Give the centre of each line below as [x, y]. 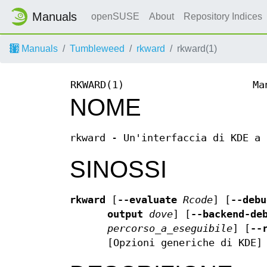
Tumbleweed [97, 49]
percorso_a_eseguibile [170, 229]
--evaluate [147, 200]
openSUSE [115, 16]
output [125, 215]
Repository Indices [224, 16]
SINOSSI [118, 170]
